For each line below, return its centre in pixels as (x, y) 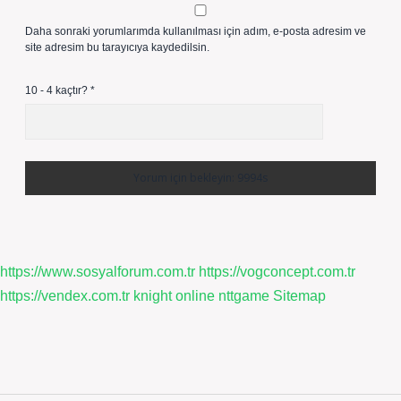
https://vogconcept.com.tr (277, 272)
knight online (174, 296)
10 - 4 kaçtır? (58, 90)
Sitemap (299, 296)
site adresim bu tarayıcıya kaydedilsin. (117, 47)
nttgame (244, 296)
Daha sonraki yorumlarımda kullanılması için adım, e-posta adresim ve (196, 31)
